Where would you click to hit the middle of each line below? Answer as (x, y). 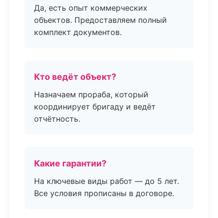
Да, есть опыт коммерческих (91, 8)
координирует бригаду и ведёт (95, 107)
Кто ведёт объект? (75, 77)
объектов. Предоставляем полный (100, 20)
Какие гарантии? (70, 163)
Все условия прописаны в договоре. (104, 193)
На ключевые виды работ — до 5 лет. (107, 181)
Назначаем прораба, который (91, 94)
